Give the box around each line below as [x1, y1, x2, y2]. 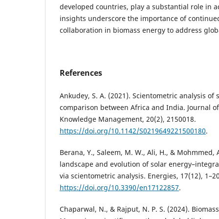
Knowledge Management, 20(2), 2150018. [60, 114, 196, 124]
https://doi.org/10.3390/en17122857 [60, 182, 179, 192]
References [60, 67, 102, 78]
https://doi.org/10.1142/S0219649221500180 [60, 126, 206, 135]
